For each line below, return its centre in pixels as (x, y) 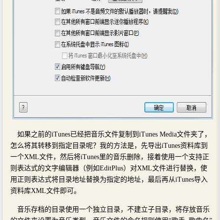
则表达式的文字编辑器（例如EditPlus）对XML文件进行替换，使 (109, 168)
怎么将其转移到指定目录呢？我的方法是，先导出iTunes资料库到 (109, 145)
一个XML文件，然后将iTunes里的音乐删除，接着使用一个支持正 (110, 157)
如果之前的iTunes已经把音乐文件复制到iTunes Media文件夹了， (114, 134)
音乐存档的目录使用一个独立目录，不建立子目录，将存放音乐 (113, 209)
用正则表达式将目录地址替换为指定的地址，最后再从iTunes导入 (109, 179)
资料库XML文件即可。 (45, 191)
